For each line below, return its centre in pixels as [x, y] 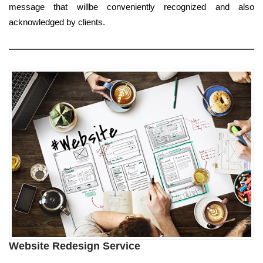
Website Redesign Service [75, 246]
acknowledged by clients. [57, 22]
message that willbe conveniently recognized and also [131, 6]
